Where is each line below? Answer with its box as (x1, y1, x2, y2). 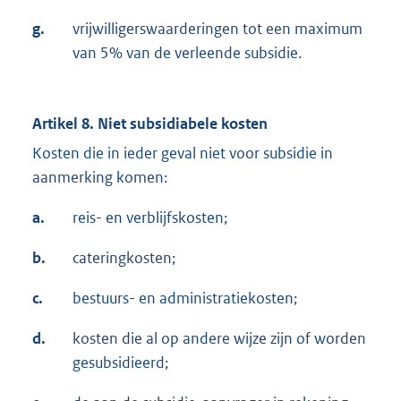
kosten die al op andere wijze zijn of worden (73, 328, 366, 349)
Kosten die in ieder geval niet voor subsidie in (32, 143, 333, 164)
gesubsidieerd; (73, 353, 168, 373)
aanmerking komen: (32, 167, 167, 188)
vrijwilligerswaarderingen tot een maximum (73, 19, 363, 39)
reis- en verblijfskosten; (73, 208, 227, 228)
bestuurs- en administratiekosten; (73, 288, 297, 309)
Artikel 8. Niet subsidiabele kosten (32, 114, 268, 134)
